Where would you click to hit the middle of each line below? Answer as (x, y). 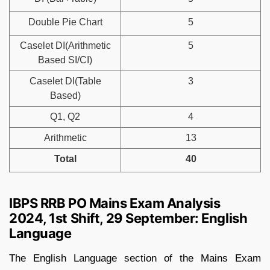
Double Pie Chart (65, 22)
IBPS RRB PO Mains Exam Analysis (115, 203)
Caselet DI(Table (65, 81)
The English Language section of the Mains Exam (135, 258)
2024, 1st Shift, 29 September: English (128, 218)
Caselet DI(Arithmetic (65, 45)
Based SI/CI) (65, 60)
